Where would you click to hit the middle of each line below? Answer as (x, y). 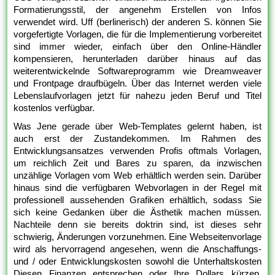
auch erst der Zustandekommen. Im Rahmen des (137, 138)
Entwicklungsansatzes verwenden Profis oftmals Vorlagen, (137, 150)
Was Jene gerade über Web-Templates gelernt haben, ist (137, 126)
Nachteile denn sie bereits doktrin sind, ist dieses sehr (137, 224)
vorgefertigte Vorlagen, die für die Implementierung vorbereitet (137, 34)
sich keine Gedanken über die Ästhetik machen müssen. (137, 212)
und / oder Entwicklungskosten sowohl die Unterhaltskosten (137, 261)
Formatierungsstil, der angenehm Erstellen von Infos (137, 9)
